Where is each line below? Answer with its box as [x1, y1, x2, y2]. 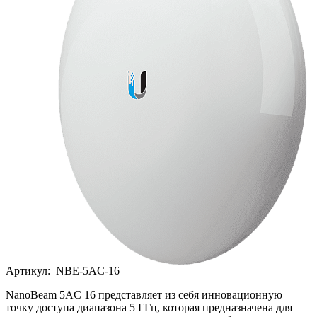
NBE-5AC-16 [56, 264, 120, 277]
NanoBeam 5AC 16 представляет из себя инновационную [6, 288, 282, 301]
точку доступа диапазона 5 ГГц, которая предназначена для [6, 301, 292, 313]
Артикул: [6, 264, 53, 277]
